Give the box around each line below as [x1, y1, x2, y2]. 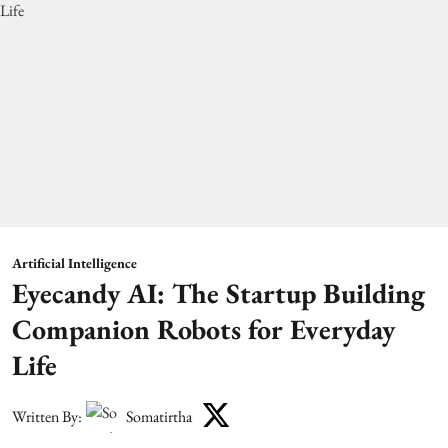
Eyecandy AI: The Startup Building [12, 275, 425, 312]
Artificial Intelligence [12, 254, 137, 273]
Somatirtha [126, 405, 192, 427]
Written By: [12, 405, 82, 427]
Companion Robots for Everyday [12, 311, 395, 348]
